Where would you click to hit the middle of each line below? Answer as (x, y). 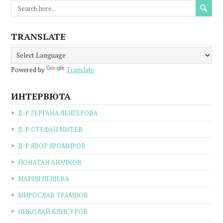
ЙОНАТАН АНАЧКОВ (50, 163)
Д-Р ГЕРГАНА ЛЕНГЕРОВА (58, 113)
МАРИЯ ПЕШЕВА (44, 179)
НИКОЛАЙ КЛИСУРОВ (53, 212)
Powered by (29, 70)
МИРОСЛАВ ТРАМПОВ (53, 195)
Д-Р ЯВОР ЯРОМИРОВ (52, 146)
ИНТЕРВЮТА (41, 96)
